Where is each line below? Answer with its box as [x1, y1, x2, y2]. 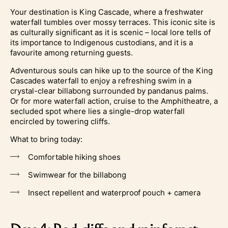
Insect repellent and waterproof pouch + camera [28, 187, 201, 197]
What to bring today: [10, 134, 82, 144]
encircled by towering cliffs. [10, 116, 110, 126]
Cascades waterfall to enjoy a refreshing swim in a [10, 75, 191, 85]
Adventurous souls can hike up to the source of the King [10, 65, 213, 75]
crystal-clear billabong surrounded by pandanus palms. [10, 85, 208, 96]
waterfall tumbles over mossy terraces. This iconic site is [10, 17, 215, 27]
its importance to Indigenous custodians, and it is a [10, 37, 193, 47]
